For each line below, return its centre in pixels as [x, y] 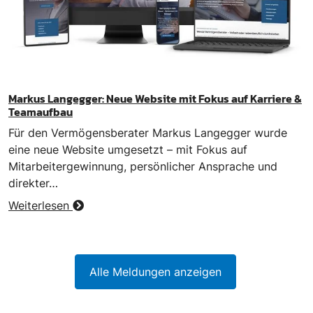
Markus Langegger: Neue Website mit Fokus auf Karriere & [155, 99]
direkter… [33, 183]
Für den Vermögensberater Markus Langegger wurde [148, 133]
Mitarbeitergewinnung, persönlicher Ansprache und [143, 167]
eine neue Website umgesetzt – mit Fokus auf [128, 150]
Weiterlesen [41, 206]
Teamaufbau [41, 112]
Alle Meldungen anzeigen [155, 272]
